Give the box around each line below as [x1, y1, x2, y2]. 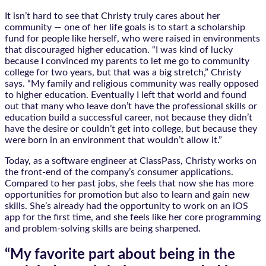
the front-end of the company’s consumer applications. [5, 167, 233, 177]
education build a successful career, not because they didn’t [5, 112, 252, 122]
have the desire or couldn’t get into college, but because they [5, 123, 257, 134]
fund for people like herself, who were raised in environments [5, 33, 260, 43]
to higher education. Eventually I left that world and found [5, 90, 246, 100]
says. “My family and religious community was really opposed [5, 78, 259, 88]
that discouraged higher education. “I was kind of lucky [5, 45, 233, 55]
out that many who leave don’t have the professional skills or [5, 101, 257, 111]
